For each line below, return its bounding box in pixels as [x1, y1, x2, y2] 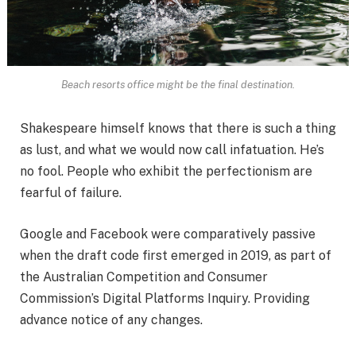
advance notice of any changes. [20, 312, 203, 328]
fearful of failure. [20, 185, 122, 201]
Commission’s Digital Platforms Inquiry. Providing [20, 291, 310, 307]
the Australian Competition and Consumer [20, 269, 268, 285]
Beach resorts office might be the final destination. [61, 77, 295, 91]
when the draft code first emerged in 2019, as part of [20, 248, 331, 264]
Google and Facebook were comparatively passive [20, 226, 315, 242]
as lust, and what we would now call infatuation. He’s [20, 142, 324, 158]
